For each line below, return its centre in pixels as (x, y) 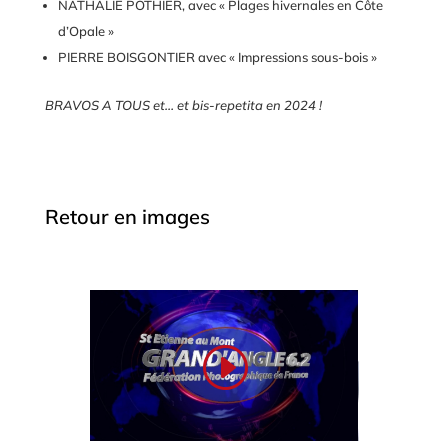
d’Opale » (85, 31)
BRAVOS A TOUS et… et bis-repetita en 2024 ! (183, 105)
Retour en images (127, 217)
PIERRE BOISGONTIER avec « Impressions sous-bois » (217, 57)
